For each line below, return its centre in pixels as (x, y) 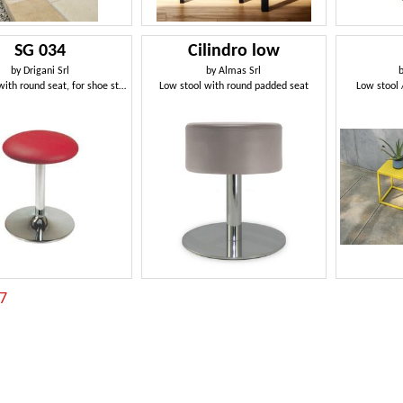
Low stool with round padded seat (233, 86)
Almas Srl (240, 71)
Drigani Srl (46, 71)
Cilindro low (233, 51)
